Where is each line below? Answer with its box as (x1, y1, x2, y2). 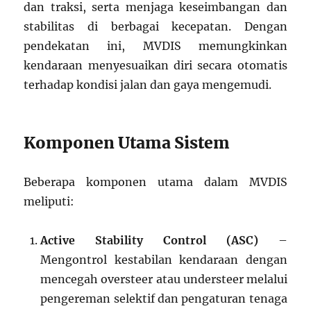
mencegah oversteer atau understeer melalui (40, 271, 287, 286)
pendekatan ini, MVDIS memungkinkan (24, 38, 287, 53)
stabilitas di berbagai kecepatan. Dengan (24, 19, 287, 33)
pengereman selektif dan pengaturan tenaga (40, 291, 287, 305)
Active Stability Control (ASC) (40, 233, 258, 247)
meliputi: (24, 194, 75, 208)
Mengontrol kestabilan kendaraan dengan (40, 252, 287, 267)
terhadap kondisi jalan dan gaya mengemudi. (24, 77, 272, 92)
